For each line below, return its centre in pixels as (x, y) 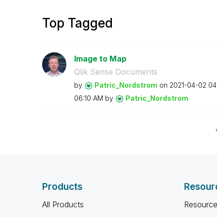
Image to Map (100, 59)
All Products (63, 204)
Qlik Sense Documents (116, 72)
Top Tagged (77, 23)
